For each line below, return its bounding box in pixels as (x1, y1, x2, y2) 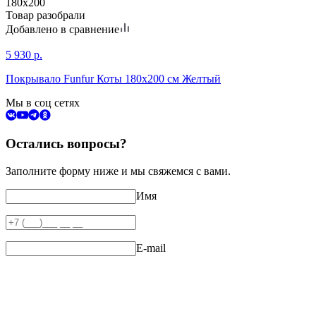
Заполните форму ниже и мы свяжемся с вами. (6, 165, 231, 178)
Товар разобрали (6, 8, 85, 21)
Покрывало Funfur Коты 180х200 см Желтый (6, 72, 221, 85)
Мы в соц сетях (6, 96, 80, 109)
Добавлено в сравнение (6, 23, 119, 35)
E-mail (136, 242, 166, 255)
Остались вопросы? (6, 136, 127, 152)
